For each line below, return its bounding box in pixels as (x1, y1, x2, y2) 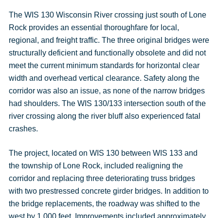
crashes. (8, 125, 38, 133)
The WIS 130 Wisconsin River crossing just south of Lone (8, 11, 206, 19)
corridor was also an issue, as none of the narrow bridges (8, 87, 205, 95)
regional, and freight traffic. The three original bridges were (8, 36, 209, 44)
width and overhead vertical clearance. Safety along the (8, 74, 200, 82)
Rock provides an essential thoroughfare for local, (8, 23, 179, 32)
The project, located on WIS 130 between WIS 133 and (8, 149, 198, 157)
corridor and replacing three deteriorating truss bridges (8, 174, 195, 182)
